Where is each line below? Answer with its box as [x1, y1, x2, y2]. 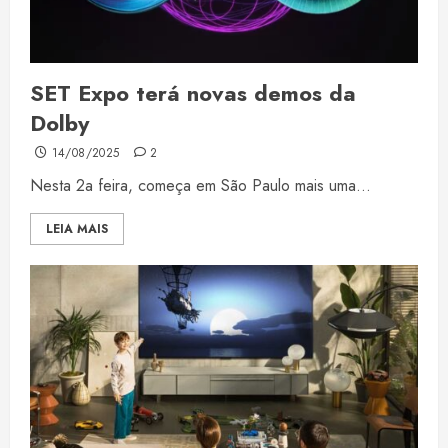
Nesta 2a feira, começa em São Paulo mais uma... [30, 174, 371, 198]
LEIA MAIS [46, 220, 108, 239]
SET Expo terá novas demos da [30, 77, 356, 110]
